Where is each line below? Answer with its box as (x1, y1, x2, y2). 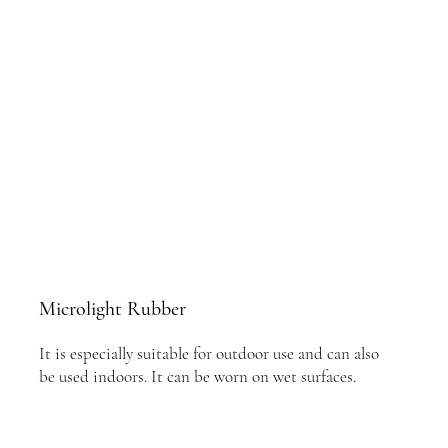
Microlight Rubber (38, 296, 186, 321)
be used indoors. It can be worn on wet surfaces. (38, 365, 356, 387)
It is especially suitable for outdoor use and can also (38, 342, 379, 364)
